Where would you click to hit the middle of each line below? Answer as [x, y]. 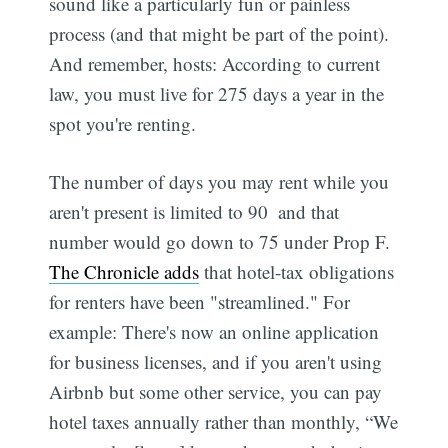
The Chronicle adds [124, 272]
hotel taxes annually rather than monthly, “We [224, 422]
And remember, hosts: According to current [215, 63]
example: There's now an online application [214, 332]
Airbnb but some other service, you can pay [216, 392]
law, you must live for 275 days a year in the [217, 93]
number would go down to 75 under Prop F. [220, 242]
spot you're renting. [123, 123]
